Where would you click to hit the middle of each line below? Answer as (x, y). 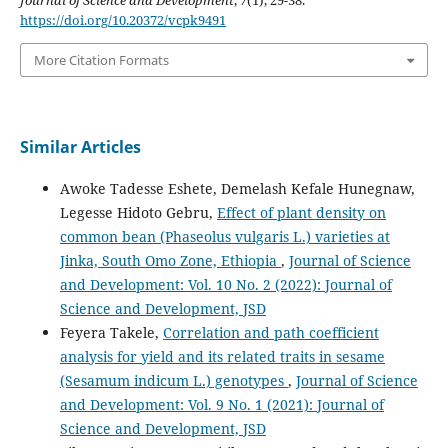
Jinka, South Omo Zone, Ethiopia (170, 261)
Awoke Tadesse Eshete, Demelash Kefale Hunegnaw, (237, 189)
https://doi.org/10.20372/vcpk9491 (122, 19)
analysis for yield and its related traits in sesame (222, 357)
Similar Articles (80, 147)
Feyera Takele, (111, 333)
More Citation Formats (101, 60)
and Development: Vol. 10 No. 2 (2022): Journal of (225, 285)
